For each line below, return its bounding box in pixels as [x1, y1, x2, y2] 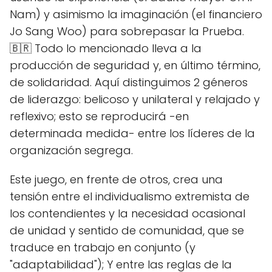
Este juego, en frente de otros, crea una [10, 171, 223, 187]
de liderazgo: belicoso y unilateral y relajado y [10, 91, 260, 107]
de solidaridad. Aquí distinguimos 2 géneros [10, 74, 248, 90]
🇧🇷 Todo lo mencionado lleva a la [10, 40, 202, 56]
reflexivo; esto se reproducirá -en [10, 108, 189, 124]
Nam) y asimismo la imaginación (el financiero [10, 6, 262, 22]
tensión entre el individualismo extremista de [10, 188, 250, 204]
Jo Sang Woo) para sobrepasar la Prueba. [10, 23, 244, 39]
